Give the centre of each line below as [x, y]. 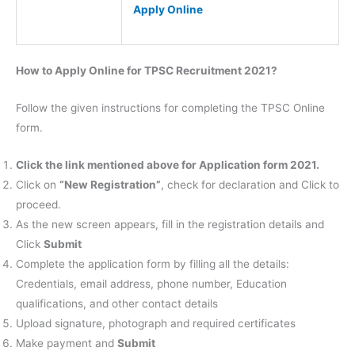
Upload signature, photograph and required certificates [156, 324]
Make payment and [67, 344]
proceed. [38, 205]
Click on [38, 185]
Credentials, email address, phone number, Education [151, 284]
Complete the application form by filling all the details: [153, 264]
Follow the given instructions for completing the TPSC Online [170, 108]
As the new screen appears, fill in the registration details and [170, 225]
